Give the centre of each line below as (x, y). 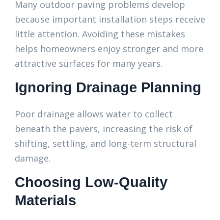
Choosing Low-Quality (91, 182)
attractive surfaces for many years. (89, 63)
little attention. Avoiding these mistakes (100, 34)
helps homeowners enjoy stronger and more (109, 49)
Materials (45, 200)
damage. (33, 158)
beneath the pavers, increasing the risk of (104, 129)
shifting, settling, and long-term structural (106, 143)
